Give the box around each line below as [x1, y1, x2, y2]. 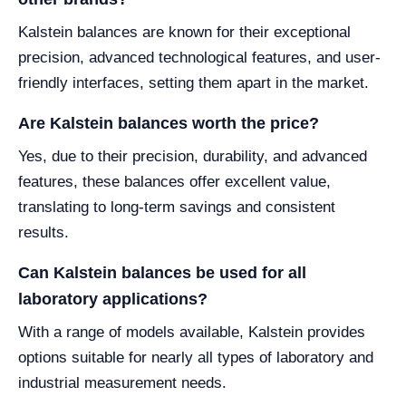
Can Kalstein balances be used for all [18, 264, 306, 283]
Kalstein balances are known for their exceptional [18, 24, 351, 42]
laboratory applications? [18, 290, 208, 309]
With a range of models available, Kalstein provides [18, 324, 365, 342]
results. [18, 224, 69, 242]
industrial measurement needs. [18, 374, 227, 392]
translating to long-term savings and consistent [18, 198, 335, 217]
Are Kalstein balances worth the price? [18, 114, 319, 133]
